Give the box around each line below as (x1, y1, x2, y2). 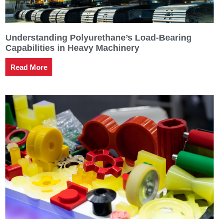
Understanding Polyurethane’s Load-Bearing (5, 32, 192, 43)
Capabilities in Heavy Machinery (5, 43, 139, 53)
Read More (10, 63, 47, 71)
